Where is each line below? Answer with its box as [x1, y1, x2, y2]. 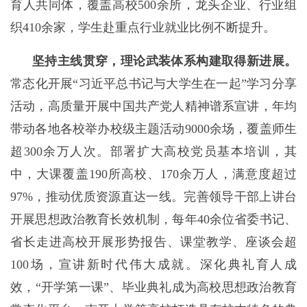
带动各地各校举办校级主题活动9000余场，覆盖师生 [10, 122, 297, 136]
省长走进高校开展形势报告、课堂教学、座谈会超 [10, 235, 297, 249]
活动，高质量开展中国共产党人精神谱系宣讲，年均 [10, 99, 297, 113]
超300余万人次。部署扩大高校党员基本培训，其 [10, 145, 297, 158]
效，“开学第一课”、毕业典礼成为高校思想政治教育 [10, 280, 297, 294]
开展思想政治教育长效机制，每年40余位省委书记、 [10, 212, 297, 226]
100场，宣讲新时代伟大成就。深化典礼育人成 [10, 258, 297, 271]
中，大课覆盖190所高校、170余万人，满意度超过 [10, 167, 297, 181]
